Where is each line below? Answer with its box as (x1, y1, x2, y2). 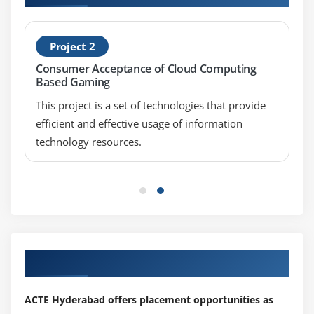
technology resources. (36, 135, 142, 149)
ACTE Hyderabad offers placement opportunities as (25, 293, 273, 307)
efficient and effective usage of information (36, 116, 243, 131)
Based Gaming (36, 74, 111, 90)
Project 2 (50, 39, 95, 54)
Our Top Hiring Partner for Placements (25, 252, 259, 269)
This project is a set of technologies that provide (36, 98, 266, 113)
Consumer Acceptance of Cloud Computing (36, 61, 257, 77)
